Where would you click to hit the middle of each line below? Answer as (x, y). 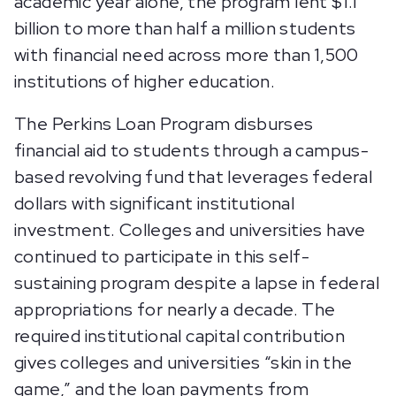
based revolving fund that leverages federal (194, 177)
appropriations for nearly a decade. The (175, 309)
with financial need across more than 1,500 (187, 55)
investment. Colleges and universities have (190, 230)
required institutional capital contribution (180, 336)
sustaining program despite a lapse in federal (197, 283)
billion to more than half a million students (185, 28)
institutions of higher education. (147, 81)
